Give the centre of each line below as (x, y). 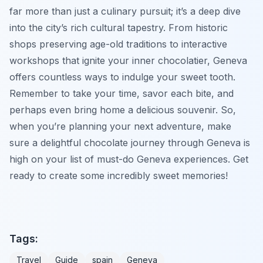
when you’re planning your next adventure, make (120, 126)
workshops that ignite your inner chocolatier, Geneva (128, 60)
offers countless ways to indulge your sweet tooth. (122, 77)
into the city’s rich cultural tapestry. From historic (119, 27)
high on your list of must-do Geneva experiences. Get (129, 159)
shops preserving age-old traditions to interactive (118, 44)
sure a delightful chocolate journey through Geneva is (130, 142)
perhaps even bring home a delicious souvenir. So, (123, 109)
